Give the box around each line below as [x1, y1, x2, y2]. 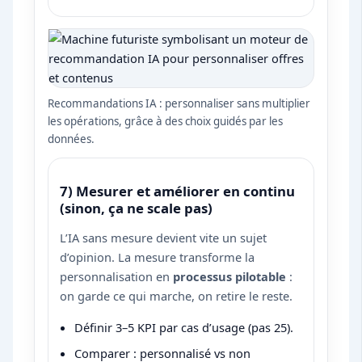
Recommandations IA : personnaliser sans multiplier [48, 95, 311, 111]
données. [48, 131, 95, 146]
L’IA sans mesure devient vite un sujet [60, 229, 267, 246]
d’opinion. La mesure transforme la [60, 249, 255, 266]
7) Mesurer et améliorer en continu [60, 181, 296, 200]
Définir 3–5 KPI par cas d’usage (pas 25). [74, 318, 294, 335]
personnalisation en [60, 268, 174, 285]
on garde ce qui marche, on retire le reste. [60, 288, 293, 305]
